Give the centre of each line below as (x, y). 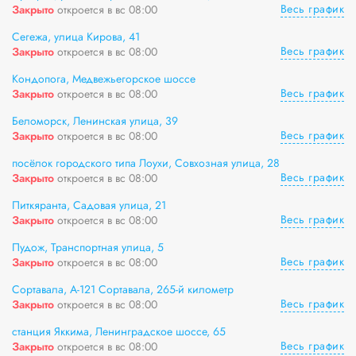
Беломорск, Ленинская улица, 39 (95, 121)
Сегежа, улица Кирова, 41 (76, 37)
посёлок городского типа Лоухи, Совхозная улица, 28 (146, 163)
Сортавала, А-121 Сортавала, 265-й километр (123, 289)
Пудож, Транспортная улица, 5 (88, 247)
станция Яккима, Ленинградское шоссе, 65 (119, 331)
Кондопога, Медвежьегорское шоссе (104, 79)
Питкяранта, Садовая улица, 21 (89, 205)
